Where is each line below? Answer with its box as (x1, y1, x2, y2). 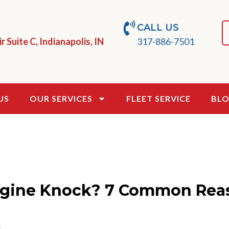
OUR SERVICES (29, 93, 93, 103)
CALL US (137, 22, 179, 34)
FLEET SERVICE (126, 93, 191, 103)
